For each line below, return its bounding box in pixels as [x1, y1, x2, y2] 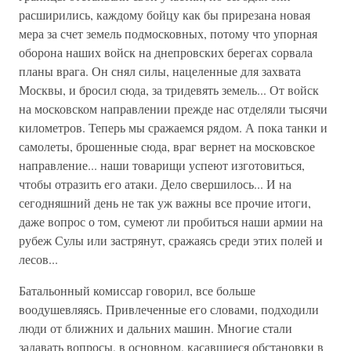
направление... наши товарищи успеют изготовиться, [19, 157, 305, 173]
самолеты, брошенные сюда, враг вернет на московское [19, 138, 315, 154]
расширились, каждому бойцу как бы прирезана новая [19, 6, 310, 23]
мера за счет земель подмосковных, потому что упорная [19, 25, 317, 42]
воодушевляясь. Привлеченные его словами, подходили [19, 301, 319, 317]
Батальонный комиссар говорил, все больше [19, 282, 255, 299]
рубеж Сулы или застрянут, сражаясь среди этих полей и [19, 232, 323, 248]
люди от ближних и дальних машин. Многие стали [19, 320, 292, 336]
